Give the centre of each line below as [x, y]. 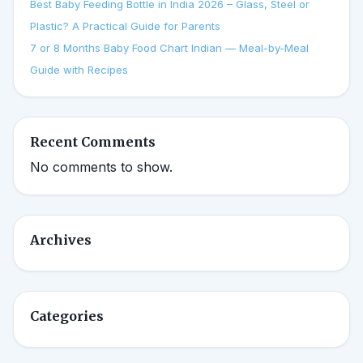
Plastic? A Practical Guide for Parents [125, 26]
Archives [61, 240]
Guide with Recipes [79, 70]
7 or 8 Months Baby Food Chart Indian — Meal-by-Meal [169, 48]
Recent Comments [93, 142]
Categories [67, 316]
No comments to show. [101, 167]
